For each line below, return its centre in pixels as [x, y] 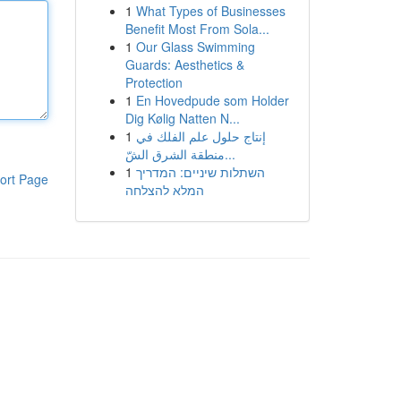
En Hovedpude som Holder [212, 100]
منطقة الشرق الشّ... [230, 154]
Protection [154, 82]
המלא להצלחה [164, 190]
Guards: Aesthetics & [184, 64]
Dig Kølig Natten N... [182, 118]
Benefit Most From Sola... [197, 29]
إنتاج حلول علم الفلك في [200, 136]
